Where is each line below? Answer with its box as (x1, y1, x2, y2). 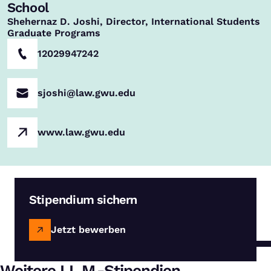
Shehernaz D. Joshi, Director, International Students (7, 15, 261, 27)
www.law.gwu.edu (38, 126, 126, 138)
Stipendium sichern (29, 192, 137, 207)
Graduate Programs (7, 27, 101, 39)
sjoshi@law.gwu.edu (38, 87, 136, 99)
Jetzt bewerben (51, 223, 126, 235)
